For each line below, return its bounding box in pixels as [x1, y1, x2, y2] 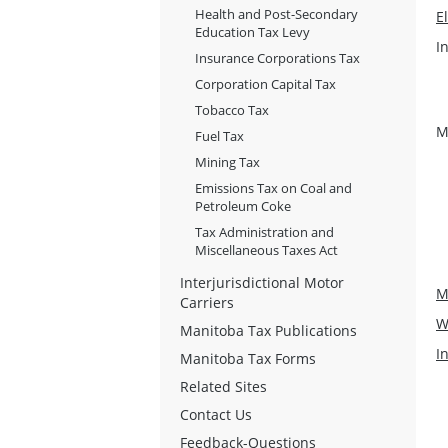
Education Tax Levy [195, 22, 310, 41]
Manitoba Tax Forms [180, 348, 316, 368]
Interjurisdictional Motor [180, 272, 344, 292]
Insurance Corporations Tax [195, 48, 360, 67]
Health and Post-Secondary [195, 4, 358, 23]
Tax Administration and [195, 222, 334, 241]
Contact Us [180, 404, 252, 424]
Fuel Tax [195, 126, 244, 145]
